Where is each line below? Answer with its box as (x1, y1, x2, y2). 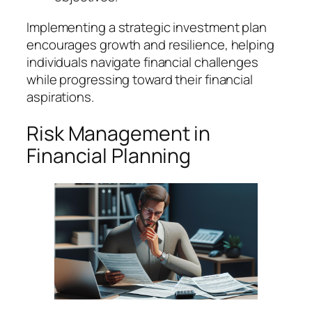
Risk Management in (26, 119, 211, 147)
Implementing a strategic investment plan (26, 17, 267, 36)
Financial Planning (26, 141, 192, 169)
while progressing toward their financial (26, 70, 253, 88)
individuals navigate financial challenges (26, 52, 258, 71)
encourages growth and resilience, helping (26, 35, 274, 54)
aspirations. (26, 87, 94, 106)
